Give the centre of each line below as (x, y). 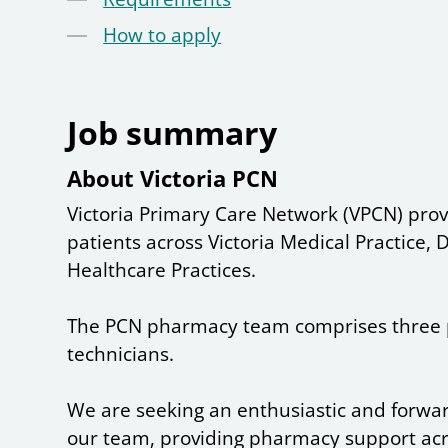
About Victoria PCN (173, 178)
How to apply (162, 35)
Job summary (172, 133)
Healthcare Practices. (162, 270)
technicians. (121, 354)
